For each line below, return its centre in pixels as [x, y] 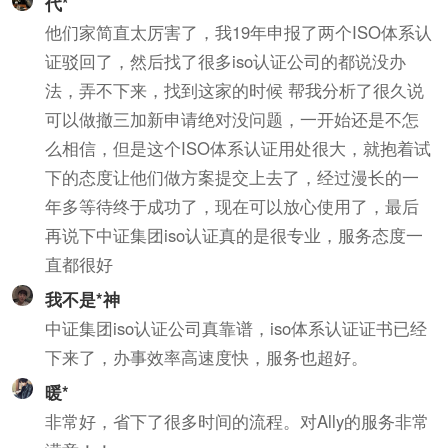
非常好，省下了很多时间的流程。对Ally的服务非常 [237, 420]
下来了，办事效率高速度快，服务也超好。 [207, 356]
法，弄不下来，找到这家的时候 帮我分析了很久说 [235, 90]
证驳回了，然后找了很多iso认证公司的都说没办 [226, 61]
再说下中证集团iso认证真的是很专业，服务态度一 [234, 235]
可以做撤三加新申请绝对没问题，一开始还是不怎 [232, 119]
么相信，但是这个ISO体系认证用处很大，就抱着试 [238, 148]
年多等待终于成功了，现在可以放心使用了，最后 [232, 206]
